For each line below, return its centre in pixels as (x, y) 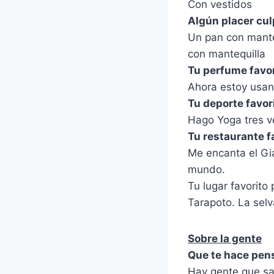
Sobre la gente (225, 238)
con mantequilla (227, 54)
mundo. (206, 169)
